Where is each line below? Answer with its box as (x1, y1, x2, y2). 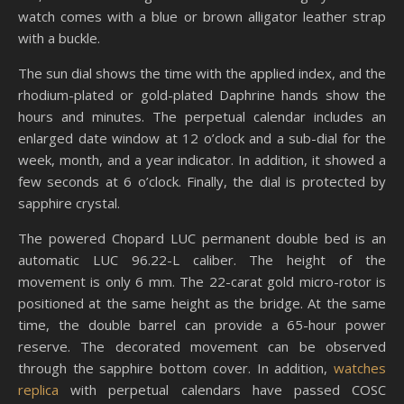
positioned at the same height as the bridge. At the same (18, 294, 386, 312)
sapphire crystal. (18, 194, 120, 212)
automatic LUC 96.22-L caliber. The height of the (18, 251, 386, 269)
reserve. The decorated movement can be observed (18, 337, 386, 355)
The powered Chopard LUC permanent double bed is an (18, 229, 386, 247)
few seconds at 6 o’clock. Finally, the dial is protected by (18, 172, 386, 190)
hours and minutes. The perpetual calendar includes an (18, 107, 386, 125)
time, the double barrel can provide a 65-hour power (18, 316, 386, 334)
